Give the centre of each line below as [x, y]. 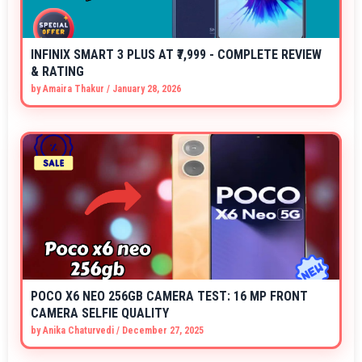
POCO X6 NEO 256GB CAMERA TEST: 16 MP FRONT [169, 297]
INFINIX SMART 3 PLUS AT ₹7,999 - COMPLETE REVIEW [176, 55]
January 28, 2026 [147, 89]
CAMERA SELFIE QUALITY [100, 314]
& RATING [57, 72]
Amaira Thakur [74, 89]
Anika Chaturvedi [78, 331]
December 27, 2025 [163, 331]
